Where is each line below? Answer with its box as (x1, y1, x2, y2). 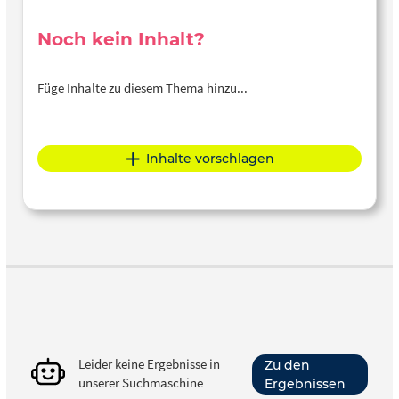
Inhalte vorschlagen (145, 150, 274, 167)
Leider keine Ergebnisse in (78, 355, 220, 373)
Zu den (265, 356, 310, 373)
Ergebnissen (265, 375, 346, 392)
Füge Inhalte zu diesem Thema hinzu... (37, 78, 248, 96)
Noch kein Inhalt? (37, 28, 205, 50)
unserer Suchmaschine (78, 374, 203, 392)
